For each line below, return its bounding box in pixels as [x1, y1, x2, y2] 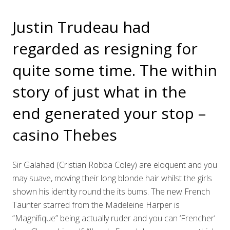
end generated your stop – [12, 103, 206, 124]
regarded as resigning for [12, 38, 198, 59]
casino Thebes [12, 124, 117, 145]
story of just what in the [12, 81, 186, 102]
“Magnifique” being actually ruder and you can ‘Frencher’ [12, 213, 215, 224]
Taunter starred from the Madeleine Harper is [12, 199, 180, 210]
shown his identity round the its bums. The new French [12, 186, 210, 197]
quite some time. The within [12, 60, 217, 81]
